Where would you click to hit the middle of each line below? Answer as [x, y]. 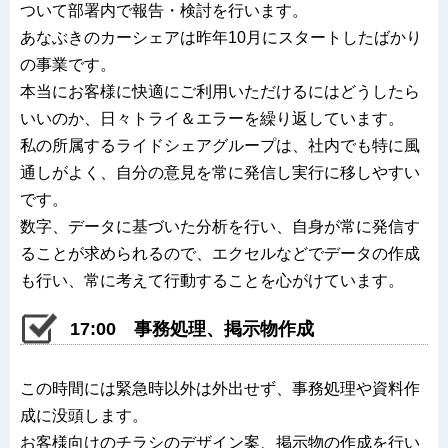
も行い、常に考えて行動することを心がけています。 [212, 280]
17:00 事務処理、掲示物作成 [192, 328]
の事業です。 [68, 64]
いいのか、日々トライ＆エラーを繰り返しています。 [212, 118]
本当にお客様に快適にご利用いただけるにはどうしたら [220, 91]
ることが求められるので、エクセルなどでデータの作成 [220, 253]
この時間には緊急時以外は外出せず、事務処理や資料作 [220, 388]
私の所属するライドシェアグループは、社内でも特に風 [220, 145]
